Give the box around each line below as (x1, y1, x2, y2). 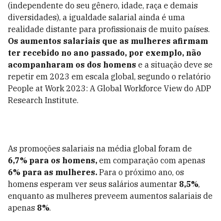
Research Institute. (8, 95, 78, 105)
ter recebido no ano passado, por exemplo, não (8, 48, 201, 58)
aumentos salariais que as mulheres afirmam (20, 36, 208, 46)
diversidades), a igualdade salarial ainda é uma (8, 12, 185, 22)
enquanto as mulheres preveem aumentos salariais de (8, 191, 213, 201)
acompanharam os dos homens (8, 60, 136, 70)
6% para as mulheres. (8, 167, 97, 177)
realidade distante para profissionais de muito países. (8, 24, 210, 34)
